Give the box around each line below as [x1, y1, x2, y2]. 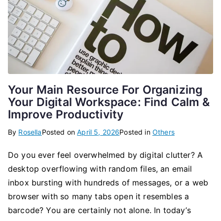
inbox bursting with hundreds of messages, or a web [8, 177, 209, 187]
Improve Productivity [8, 107, 124, 121]
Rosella [18, 127, 42, 136]
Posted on [41, 127, 77, 136]
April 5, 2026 [77, 127, 120, 136]
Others [152, 127, 175, 136]
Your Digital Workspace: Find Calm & [8, 95, 210, 109]
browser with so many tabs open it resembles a [8, 191, 189, 201]
